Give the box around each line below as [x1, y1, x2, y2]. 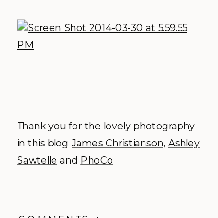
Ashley [168, 137, 200, 149]
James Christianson [72, 137, 163, 149]
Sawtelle [17, 154, 57, 166]
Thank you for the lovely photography [17, 120, 195, 132]
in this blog [17, 137, 72, 149]
